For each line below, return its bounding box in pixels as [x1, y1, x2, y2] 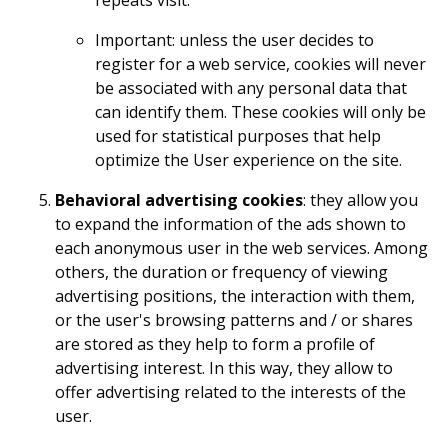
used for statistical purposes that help [95, 124, 381, 147]
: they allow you [303, 188, 418, 211]
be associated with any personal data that [95, 76, 407, 99]
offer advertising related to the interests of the [55, 380, 406, 403]
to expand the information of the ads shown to [55, 212, 406, 235]
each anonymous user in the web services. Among [55, 236, 428, 259]
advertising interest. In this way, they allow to [55, 356, 393, 379]
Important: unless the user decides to [95, 28, 374, 51]
